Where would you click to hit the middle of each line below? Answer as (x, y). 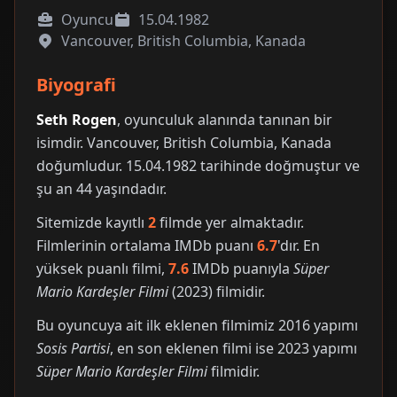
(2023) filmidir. (217, 292)
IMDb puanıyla (241, 269)
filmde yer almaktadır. (230, 222)
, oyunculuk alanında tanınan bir (225, 120)
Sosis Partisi (73, 348)
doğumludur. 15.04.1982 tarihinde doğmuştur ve (198, 166)
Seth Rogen (77, 120)
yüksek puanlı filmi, (102, 269)
